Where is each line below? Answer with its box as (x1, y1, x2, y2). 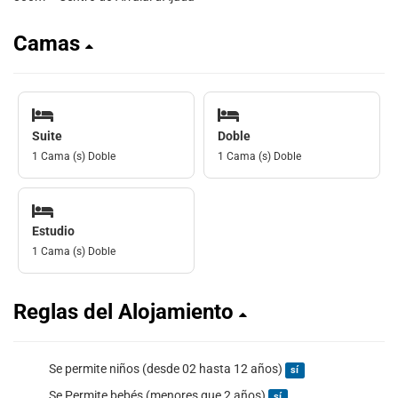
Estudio (32, 224, 75, 238)
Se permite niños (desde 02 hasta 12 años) (49, 362, 285, 376)
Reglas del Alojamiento (13, 299, 239, 324)
